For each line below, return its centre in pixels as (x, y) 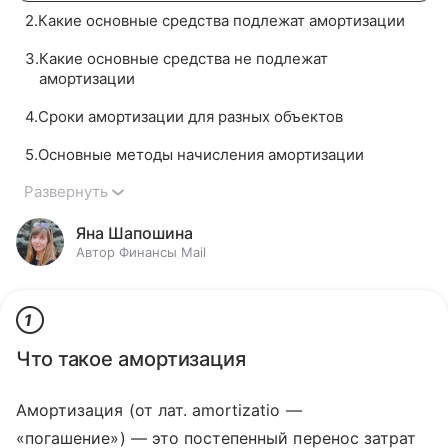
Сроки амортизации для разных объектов (190, 116)
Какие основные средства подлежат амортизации (221, 20)
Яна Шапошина (134, 233)
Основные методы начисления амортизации (201, 154)
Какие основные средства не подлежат (183, 58)
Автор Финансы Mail (141, 252)
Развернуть (66, 191)
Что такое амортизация (131, 359)
